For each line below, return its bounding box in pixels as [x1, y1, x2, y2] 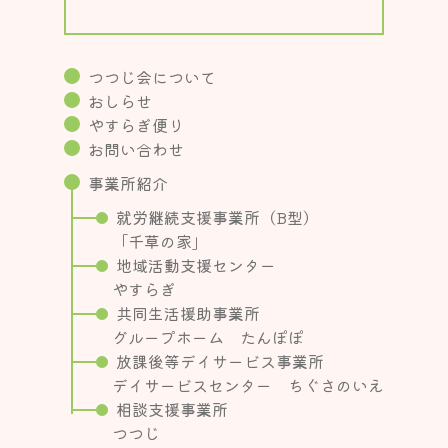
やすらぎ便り [88, 112, 184, 137]
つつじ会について [88, 64, 216, 89]
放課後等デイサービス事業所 [116, 348, 324, 373]
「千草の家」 [112, 228, 208, 253]
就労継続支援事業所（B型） [116, 204, 319, 229]
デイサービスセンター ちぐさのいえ [112, 372, 384, 397]
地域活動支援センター [116, 252, 276, 277]
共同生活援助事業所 [116, 300, 260, 325]
